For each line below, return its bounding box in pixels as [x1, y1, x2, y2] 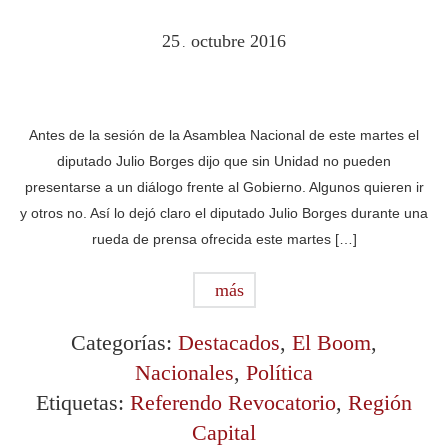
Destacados [178, 330, 280, 355]
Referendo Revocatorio [130, 390, 336, 415]
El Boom [292, 330, 371, 355]
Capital [192, 420, 256, 445]
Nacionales [135, 360, 234, 385]
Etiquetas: [36, 390, 130, 415]
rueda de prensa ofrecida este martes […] [91, 231, 357, 247]
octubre [191, 31, 250, 51]
